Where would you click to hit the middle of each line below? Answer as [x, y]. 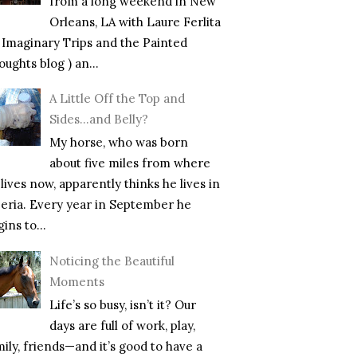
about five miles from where [130, 163]
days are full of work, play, [122, 325]
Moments [77, 281]
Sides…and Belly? [99, 120]
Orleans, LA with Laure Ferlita [135, 22]
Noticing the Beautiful [112, 261]
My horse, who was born [119, 143]
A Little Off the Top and [117, 99]
